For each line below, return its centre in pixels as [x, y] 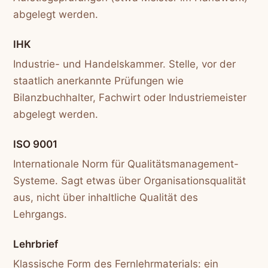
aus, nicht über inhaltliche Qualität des [106, 198]
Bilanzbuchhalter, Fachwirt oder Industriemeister [130, 97]
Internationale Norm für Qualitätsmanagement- [126, 164]
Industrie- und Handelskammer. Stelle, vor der [125, 64]
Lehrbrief [36, 244]
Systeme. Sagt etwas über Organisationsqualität [130, 181]
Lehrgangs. [40, 214]
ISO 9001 [36, 144]
